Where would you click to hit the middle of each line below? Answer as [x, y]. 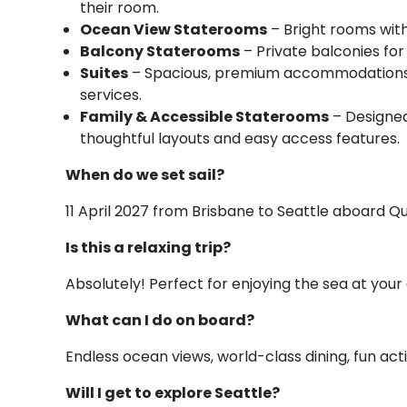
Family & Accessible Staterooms [204, 116]
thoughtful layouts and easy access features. [240, 138]
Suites [104, 73]
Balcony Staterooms [160, 51]
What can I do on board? [160, 320]
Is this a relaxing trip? [148, 247]
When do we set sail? [145, 174]
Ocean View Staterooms [174, 29]
